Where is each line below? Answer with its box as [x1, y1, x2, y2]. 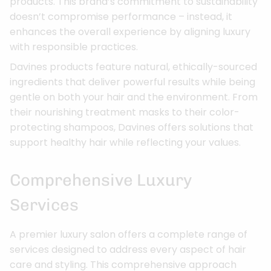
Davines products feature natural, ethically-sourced [10, 60, 257, 74]
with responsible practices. [10, 40, 138, 54]
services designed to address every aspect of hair [10, 242, 246, 256]
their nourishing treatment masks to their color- [10, 105, 240, 120]
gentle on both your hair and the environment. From [10, 90, 258, 105]
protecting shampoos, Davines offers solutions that [10, 120, 253, 135]
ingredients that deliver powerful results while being [10, 75, 255, 90]
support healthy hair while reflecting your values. [10, 135, 241, 150]
